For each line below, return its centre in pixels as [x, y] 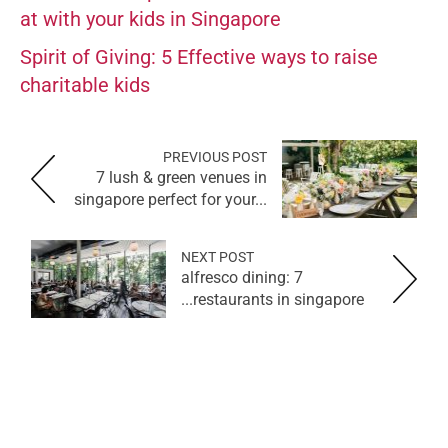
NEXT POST [217, 256]
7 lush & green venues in [181, 177]
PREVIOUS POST [215, 156]
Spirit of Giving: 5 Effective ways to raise [199, 56]
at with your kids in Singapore [150, 18]
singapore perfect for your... [170, 199]
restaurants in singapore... [278, 299]
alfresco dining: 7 [242, 277]
